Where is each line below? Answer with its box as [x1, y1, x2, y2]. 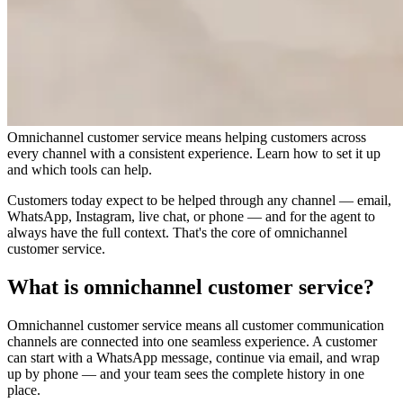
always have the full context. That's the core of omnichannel [7, 224, 347, 240]
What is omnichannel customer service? [7, 274, 374, 299]
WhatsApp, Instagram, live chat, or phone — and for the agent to [7, 208, 375, 224]
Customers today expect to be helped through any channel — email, [7, 192, 391, 208]
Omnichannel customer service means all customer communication [7, 317, 384, 333]
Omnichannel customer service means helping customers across [7, 129, 366, 145]
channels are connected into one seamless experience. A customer [7, 333, 377, 349]
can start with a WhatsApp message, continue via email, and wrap [7, 349, 380, 365]
